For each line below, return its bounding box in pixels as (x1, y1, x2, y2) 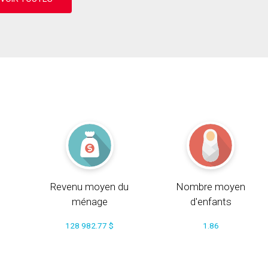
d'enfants (190, 195, 232, 208)
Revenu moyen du (50, 180, 129, 193)
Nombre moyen (176, 180, 246, 193)
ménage (71, 195, 108, 208)
